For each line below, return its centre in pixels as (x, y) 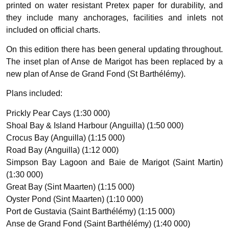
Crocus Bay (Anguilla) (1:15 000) (65, 138)
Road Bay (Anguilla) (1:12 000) (62, 150)
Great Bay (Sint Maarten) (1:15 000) (70, 187)
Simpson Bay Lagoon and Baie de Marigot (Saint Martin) (114, 162)
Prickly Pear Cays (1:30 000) (58, 113)
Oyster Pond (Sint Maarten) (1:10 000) (75, 199)
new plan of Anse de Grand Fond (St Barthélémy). (96, 74)
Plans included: (34, 94)
